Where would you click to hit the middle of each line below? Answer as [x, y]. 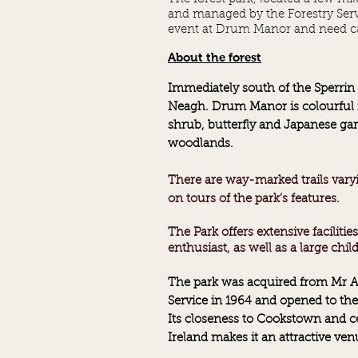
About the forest [215, 57]
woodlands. [201, 144]
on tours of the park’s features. [254, 199]
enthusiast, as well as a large [249, 249]
